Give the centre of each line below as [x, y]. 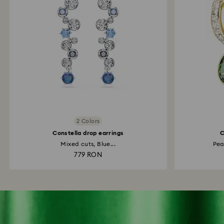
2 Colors [88, 121]
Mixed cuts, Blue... [88, 144]
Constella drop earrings [88, 133]
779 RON [88, 155]
